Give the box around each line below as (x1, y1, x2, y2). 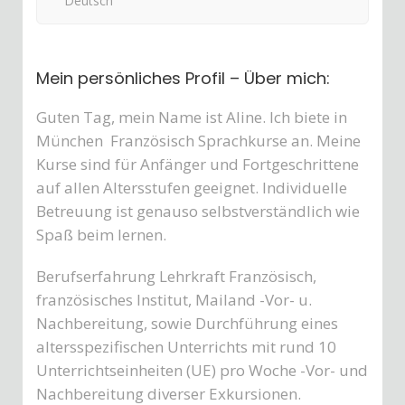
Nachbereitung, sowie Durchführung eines (36, 313, 338, 334)
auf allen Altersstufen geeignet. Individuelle (36, 177, 347, 198)
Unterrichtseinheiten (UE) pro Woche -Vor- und (36, 360, 368, 381)
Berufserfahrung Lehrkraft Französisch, (36, 266, 316, 287)
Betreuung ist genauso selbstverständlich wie (36, 201, 360, 221)
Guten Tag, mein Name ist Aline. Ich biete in (36, 107, 347, 127)
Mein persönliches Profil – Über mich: (36, 67, 330, 89)
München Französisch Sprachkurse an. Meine (36, 130, 361, 151)
